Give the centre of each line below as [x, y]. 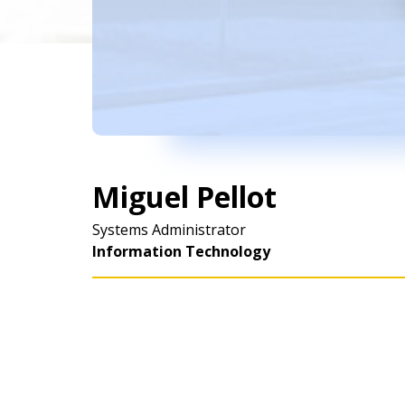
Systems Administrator [169, 230]
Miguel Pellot [184, 197]
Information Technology [181, 251]
